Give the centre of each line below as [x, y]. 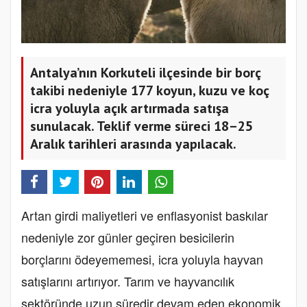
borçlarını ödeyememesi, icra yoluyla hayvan [142, 259]
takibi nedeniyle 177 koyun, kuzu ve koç [150, 91]
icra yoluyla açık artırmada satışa [130, 109]
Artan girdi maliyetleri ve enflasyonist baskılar [145, 215]
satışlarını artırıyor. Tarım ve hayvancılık [128, 281]
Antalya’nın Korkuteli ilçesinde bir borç [146, 73]
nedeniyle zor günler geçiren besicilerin [128, 237]
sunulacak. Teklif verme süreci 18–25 [142, 126]
